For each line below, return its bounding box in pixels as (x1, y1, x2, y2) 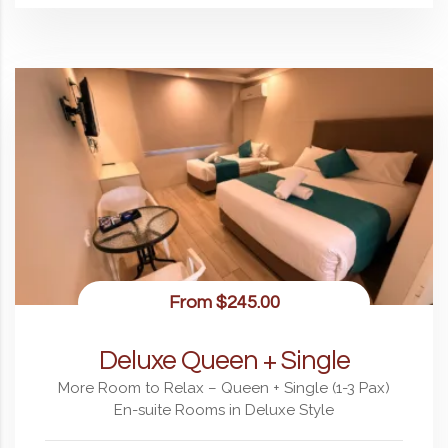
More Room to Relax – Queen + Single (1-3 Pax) (58, 379, 390, 398)
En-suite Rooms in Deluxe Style (114, 401, 334, 420)
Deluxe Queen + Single (98, 347, 350, 376)
